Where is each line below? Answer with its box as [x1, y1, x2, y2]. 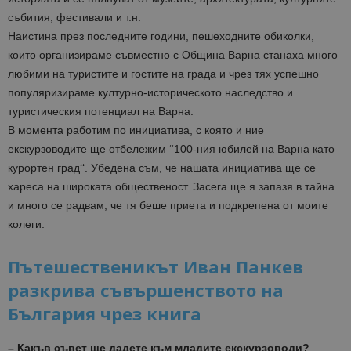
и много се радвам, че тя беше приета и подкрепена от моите [8, 199, 328, 212]
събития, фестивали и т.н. [8, 11, 141, 24]
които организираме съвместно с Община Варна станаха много [8, 49, 338, 62]
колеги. [8, 218, 45, 231]
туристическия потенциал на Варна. [8, 105, 194, 118]
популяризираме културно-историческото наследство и [8, 86, 293, 100]
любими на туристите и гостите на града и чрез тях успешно [8, 67, 319, 81]
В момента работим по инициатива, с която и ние [8, 124, 264, 137]
